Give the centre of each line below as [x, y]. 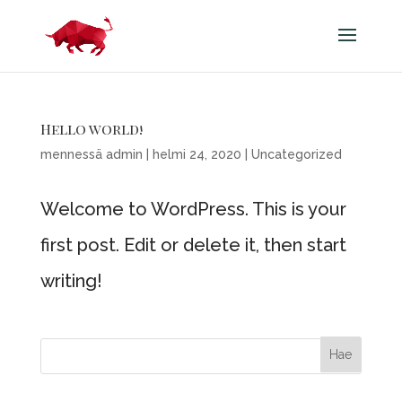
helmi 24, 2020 [197, 154]
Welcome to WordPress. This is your [193, 209]
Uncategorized [296, 154]
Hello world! [91, 129]
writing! [71, 281]
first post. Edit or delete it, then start [193, 245]
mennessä [73, 154]
